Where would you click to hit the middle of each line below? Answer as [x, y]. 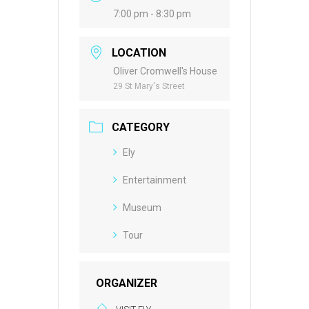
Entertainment [154, 180]
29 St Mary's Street [149, 87]
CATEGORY [141, 128]
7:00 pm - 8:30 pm [152, 14]
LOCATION [139, 53]
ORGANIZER [127, 283]
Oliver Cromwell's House [165, 71]
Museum [142, 208]
